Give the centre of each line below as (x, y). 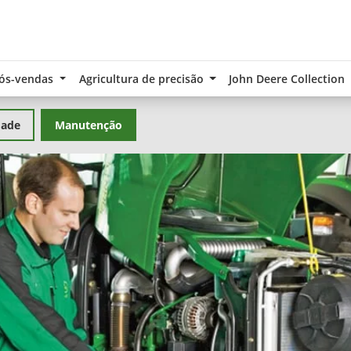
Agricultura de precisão (143, 79)
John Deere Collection (286, 79)
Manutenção (89, 125)
